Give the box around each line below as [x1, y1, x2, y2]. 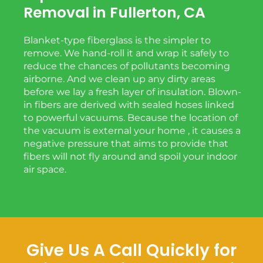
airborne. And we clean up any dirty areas [23, 73, 215, 85]
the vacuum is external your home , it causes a [23, 124, 241, 136]
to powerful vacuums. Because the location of [23, 112, 238, 123]
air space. [23, 163, 66, 175]
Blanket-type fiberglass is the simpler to [23, 34, 211, 46]
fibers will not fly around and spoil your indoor [23, 150, 237, 162]
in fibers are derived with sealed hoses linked [23, 99, 234, 110]
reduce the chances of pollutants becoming [23, 60, 230, 72]
